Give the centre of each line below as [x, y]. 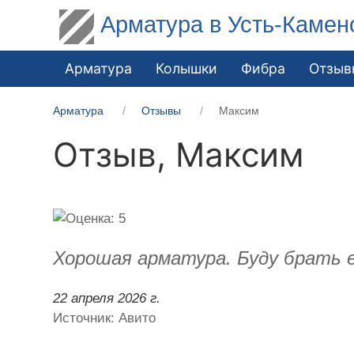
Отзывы [162, 110]
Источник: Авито [105, 318]
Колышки [187, 68]
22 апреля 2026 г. [107, 298]
